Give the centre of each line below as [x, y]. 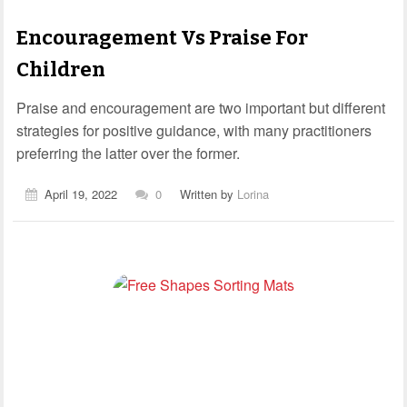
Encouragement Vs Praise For [162, 37]
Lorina [253, 194]
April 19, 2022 [81, 194]
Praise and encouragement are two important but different [201, 107]
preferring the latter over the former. [128, 153]
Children [61, 69]
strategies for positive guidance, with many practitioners [194, 130]
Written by [208, 194]
